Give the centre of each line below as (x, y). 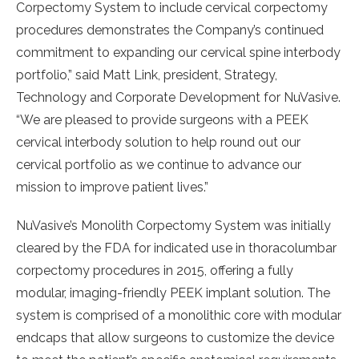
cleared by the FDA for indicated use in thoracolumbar (176, 248)
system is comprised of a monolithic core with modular (179, 316)
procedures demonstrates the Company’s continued (170, 30)
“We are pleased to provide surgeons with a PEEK (162, 120)
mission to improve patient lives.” (112, 188)
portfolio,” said (59, 75)
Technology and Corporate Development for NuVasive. (178, 98)
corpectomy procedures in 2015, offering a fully (155, 271)
